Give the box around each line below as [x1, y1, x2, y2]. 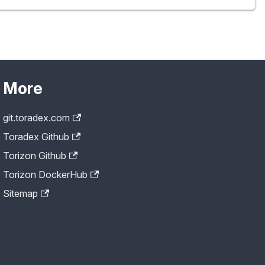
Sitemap [3, 188, 38, 200]
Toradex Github [3, 131, 70, 143]
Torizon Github [3, 150, 67, 162]
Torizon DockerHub [3, 169, 88, 181]
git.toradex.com [3, 112, 70, 124]
